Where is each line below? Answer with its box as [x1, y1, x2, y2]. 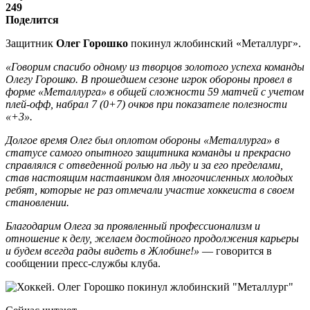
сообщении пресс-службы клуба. [6, 257, 161, 269]
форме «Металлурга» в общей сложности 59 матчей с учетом [6, 85, 304, 98]
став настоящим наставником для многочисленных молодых [6, 171, 293, 183]
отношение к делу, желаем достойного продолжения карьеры [6, 232, 299, 244]
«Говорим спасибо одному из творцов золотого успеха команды [6, 60, 304, 73]
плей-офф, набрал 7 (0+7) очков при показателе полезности [6, 98, 287, 110]
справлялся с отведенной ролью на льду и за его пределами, [6, 158, 283, 171]
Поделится [6, 13, 59, 26]
